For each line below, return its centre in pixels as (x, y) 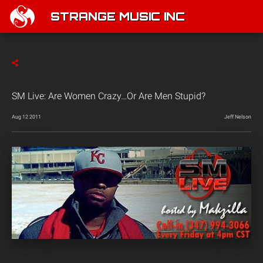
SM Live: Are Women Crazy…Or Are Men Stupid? (109, 96)
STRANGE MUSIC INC (118, 18)
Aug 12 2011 (26, 117)
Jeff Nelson (238, 117)
